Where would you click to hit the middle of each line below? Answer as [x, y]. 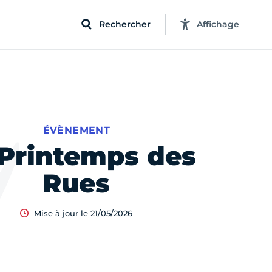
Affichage [218, 24]
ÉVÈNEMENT [76, 130]
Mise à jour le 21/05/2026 [83, 213]
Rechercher [125, 24]
